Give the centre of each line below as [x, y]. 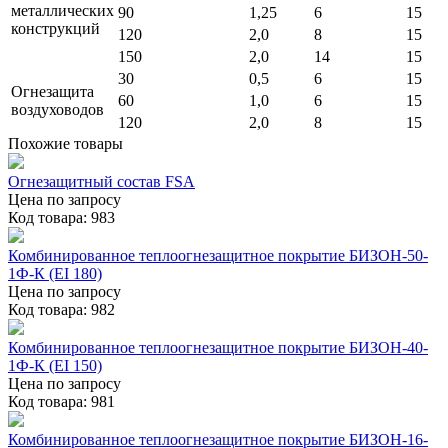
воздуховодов [57, 110]
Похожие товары [65, 144]
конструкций [55, 29]
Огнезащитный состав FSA [101, 182]
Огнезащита [52, 92]
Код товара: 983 [61, 218]
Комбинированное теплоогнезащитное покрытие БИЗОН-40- [218, 348]
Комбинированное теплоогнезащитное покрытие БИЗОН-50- [218, 256]
